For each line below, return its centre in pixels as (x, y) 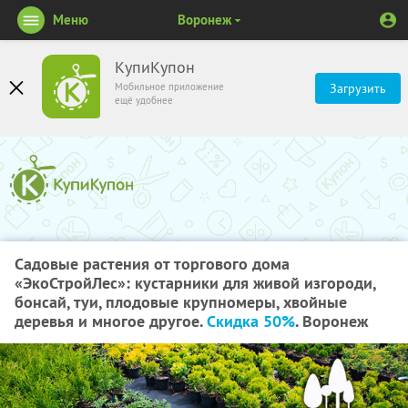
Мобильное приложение (169, 87)
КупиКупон (155, 67)
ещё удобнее (144, 100)
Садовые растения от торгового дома (152, 264)
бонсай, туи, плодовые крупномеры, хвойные (181, 302)
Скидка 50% (251, 321)
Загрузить (358, 88)
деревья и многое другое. (111, 321)
